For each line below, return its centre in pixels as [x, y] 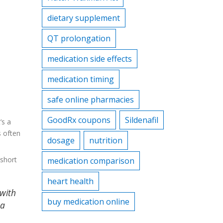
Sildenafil [141, 120]
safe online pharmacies [90, 100]
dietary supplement [83, 18]
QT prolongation [79, 38]
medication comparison [91, 161]
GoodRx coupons [79, 120]
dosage [61, 140]
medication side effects [89, 59]
